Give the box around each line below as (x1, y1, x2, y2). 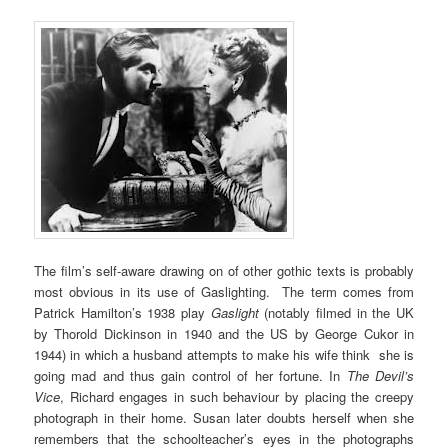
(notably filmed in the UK (258, 302, 414, 322)
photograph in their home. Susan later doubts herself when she (34, 407, 414, 427)
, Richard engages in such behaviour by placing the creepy (60, 386, 414, 406)
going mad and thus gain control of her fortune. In (34, 365, 347, 385)
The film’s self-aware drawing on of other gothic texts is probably (34, 260, 414, 280)
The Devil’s (346, 365, 414, 385)
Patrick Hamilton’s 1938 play (34, 302, 211, 322)
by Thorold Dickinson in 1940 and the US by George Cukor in (34, 323, 414, 343)
